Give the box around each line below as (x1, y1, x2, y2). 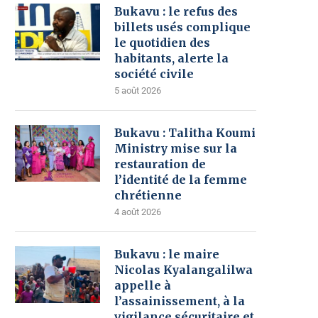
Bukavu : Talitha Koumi (114, 126, 256, 140)
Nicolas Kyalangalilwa (114, 263, 253, 277)
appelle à (114, 278, 171, 292)
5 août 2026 (114, 85, 161, 96)
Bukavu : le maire (114, 247, 219, 261)
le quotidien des (114, 35, 210, 50)
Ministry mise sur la (114, 141, 237, 155)
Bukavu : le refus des (114, 4, 238, 18)
